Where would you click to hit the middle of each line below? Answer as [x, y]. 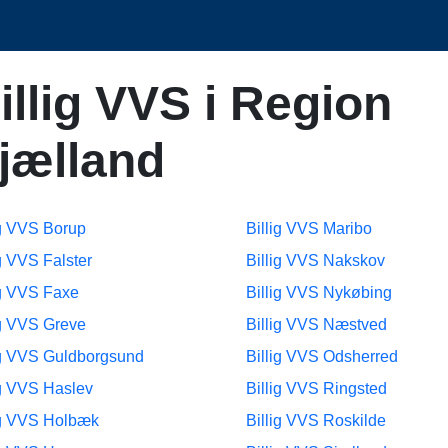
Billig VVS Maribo [309, 228]
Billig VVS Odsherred [322, 356]
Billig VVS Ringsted [316, 388]
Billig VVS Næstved [316, 324]
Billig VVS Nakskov [315, 260]
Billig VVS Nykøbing [319, 292]
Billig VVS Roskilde [316, 420]
